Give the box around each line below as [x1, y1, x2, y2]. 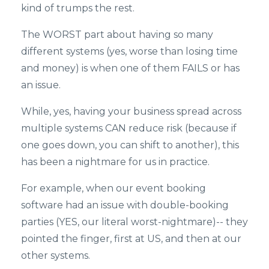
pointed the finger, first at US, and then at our [21, 233, 241, 245]
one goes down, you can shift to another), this [21, 139, 239, 151]
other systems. [21, 250, 90, 262]
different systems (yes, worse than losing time [21, 46, 238, 58]
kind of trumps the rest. [21, 2, 134, 14]
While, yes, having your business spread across [21, 106, 241, 118]
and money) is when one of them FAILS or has [21, 62, 240, 74]
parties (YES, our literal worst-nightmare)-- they [21, 216, 248, 228]
